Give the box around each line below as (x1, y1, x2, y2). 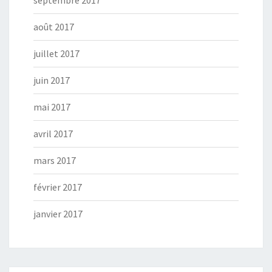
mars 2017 (33, 154, 76, 166)
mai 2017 (33, 100, 70, 113)
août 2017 (33, 20, 74, 33)
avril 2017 (33, 127, 73, 140)
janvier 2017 (33, 207, 83, 220)
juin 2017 (33, 73, 70, 86)
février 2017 (33, 180, 82, 193)
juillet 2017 (33, 47, 80, 59)
